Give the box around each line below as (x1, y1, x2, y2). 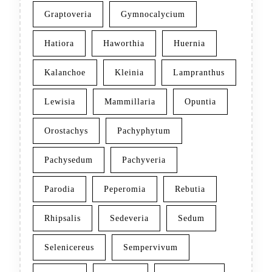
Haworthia (103, 39, 144, 49)
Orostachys (44, 126, 88, 136)
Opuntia (185, 97, 216, 107)
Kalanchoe (44, 68, 86, 78)
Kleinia (115, 68, 144, 78)
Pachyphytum (117, 126, 171, 136)
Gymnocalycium (121, 10, 185, 19)
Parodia (44, 185, 75, 194)
